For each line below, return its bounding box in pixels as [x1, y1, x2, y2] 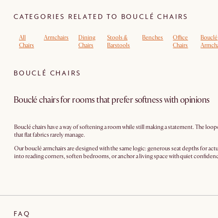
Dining [78, 34, 95, 41]
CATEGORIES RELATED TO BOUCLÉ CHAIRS [14, 12, 189, 21]
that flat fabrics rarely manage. [14, 131, 85, 139]
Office [173, 34, 188, 41]
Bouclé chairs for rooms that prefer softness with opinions [14, 94, 210, 106]
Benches [142, 34, 163, 41]
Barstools [107, 42, 130, 49]
